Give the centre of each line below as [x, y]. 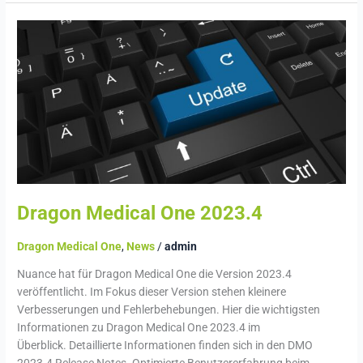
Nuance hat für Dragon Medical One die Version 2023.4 [155, 274]
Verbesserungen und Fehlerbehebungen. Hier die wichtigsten [169, 310]
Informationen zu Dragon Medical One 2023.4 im [139, 328]
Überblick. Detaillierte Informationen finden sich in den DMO [165, 346]
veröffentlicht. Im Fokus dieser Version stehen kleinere [152, 292]
